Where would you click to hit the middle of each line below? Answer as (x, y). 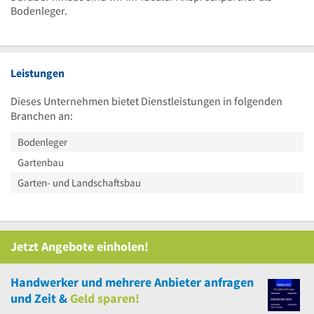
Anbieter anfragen (203, 282)
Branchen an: (42, 115)
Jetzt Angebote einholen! (80, 246)
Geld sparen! (105, 298)
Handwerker (46, 282)
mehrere (128, 282)
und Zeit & (39, 298)
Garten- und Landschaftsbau (79, 182)
